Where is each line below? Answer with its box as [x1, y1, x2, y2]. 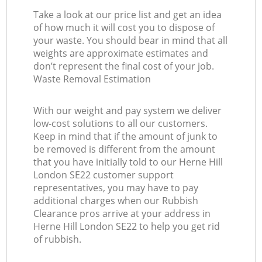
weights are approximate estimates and [33, 47, 209, 60]
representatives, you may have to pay [33, 181, 199, 195]
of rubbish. [33, 233, 82, 246]
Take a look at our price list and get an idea [33, 8, 222, 22]
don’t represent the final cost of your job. [33, 60, 215, 73]
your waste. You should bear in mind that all [33, 34, 228, 47]
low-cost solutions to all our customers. [33, 117, 208, 130]
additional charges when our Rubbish [33, 194, 199, 208]
